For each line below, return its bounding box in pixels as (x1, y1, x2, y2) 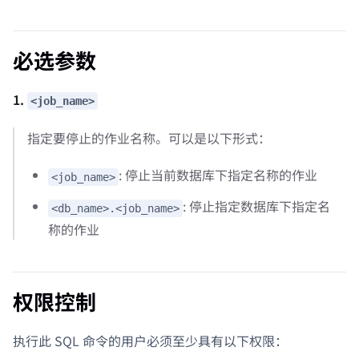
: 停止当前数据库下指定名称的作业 (119, 165, 317, 185)
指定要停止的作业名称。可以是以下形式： (27, 128, 271, 148)
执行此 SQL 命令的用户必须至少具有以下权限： (13, 330, 288, 350)
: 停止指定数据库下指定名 (183, 196, 330, 216)
